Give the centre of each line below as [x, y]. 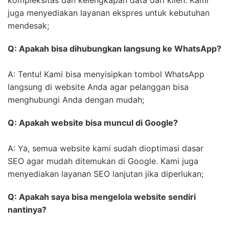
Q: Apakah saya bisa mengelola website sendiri [102, 197]
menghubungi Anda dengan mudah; [76, 100]
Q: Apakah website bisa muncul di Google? [93, 123]
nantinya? [27, 210]
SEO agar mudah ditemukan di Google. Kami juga [103, 161]
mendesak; [28, 26]
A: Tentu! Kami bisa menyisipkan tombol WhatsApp [106, 74]
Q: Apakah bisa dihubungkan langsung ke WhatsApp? [114, 49]
